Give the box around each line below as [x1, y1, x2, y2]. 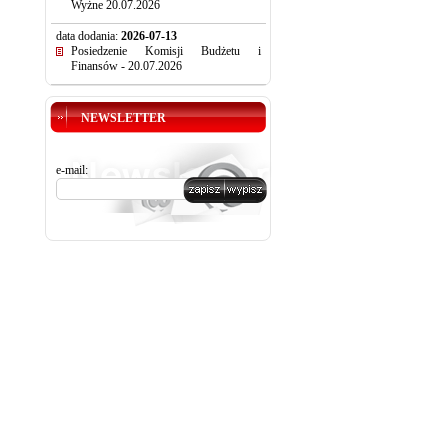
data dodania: [55, 29, 121, 43]
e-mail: [56, 163, 88, 177]
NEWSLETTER [81, 111, 166, 125]
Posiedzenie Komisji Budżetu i [70, 44, 261, 58]
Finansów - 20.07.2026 [70, 59, 182, 73]
